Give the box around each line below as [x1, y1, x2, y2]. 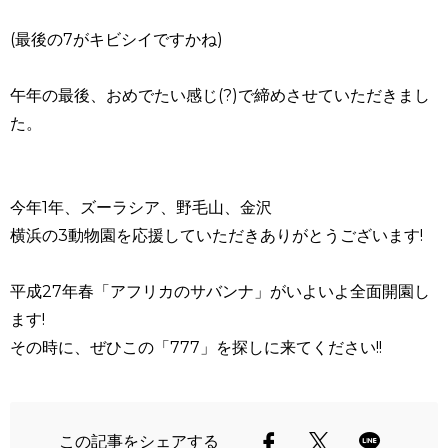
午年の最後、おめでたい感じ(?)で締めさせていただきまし [10, 86, 430, 105]
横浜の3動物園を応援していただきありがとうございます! [10, 226, 423, 245]
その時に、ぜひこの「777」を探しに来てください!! [10, 338, 382, 357]
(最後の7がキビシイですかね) [10, 30, 223, 49]
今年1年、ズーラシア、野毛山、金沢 [10, 198, 272, 217]
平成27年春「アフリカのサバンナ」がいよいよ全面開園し [10, 282, 430, 301]
